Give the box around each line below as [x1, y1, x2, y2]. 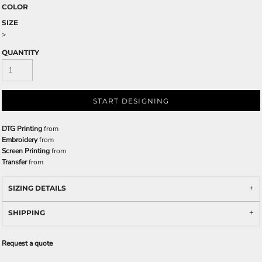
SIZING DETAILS [8, 184, 66, 193]
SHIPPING [8, 208, 45, 218]
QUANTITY [2, 48, 39, 57]
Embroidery [2, 135, 37, 145]
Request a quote [2, 239, 53, 249]
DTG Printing [2, 124, 42, 134]
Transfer [2, 157, 27, 167]
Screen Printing [2, 146, 50, 156]
